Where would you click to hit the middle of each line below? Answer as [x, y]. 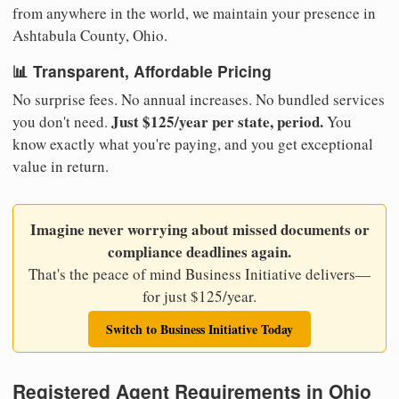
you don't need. [62, 121]
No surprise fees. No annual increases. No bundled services [199, 99]
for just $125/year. [199, 296]
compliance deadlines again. [199, 251]
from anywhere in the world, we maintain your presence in [194, 12]
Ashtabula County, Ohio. [90, 35]
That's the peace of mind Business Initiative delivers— [199, 273]
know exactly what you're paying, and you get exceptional [193, 143]
